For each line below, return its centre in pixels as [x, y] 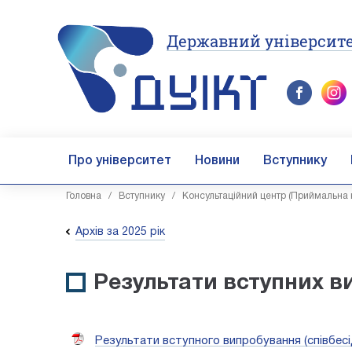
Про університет [120, 161]
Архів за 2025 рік [120, 232]
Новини [217, 161]
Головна [84, 196]
